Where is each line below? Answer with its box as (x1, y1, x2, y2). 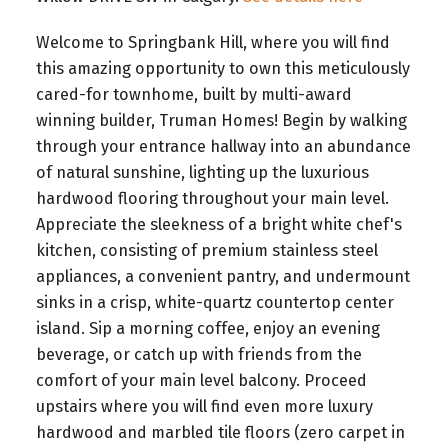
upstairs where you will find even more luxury (35, 396, 373, 416)
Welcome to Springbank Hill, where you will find (35, 32, 390, 52)
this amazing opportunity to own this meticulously (35, 58, 410, 78)
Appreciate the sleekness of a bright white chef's (35, 214, 402, 234)
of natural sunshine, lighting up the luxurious (35, 162, 369, 182)
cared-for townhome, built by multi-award (35, 84, 352, 104)
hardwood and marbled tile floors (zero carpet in (35, 422, 405, 442)
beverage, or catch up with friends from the (35, 344, 362, 364)
